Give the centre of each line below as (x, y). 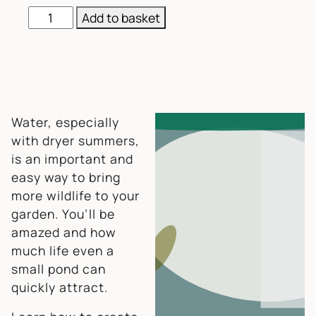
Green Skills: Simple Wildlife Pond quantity (145, 15)
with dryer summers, (75, 140)
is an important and (72, 158)
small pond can (59, 268)
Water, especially (65, 122)
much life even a (63, 250)
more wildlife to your (75, 195)
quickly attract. (60, 287)
